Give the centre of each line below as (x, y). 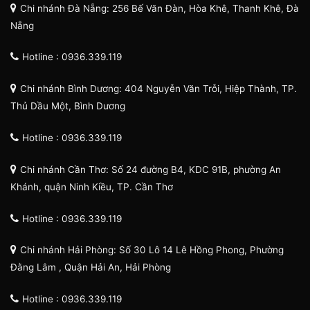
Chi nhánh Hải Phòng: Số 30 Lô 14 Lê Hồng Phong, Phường (152, 250)
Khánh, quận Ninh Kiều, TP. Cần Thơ (92, 186)
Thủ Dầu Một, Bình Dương (68, 106)
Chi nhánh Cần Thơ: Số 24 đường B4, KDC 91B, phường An (151, 169)
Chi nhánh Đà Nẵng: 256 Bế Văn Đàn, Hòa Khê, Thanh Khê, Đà (159, 8)
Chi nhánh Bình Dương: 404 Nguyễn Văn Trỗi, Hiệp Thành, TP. (158, 89)
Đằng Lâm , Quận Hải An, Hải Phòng (91, 267)
